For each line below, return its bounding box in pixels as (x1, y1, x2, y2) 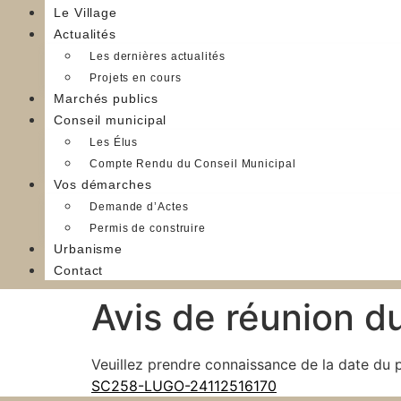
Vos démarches (54, 177, 152, 192)
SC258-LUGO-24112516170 (91, 377, 277, 395)
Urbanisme (54, 242, 124, 256)
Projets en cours (90, 72, 182, 84)
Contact (54, 263, 104, 277)
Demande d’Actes (90, 200, 189, 213)
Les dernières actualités (90, 50, 226, 63)
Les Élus (90, 136, 139, 149)
